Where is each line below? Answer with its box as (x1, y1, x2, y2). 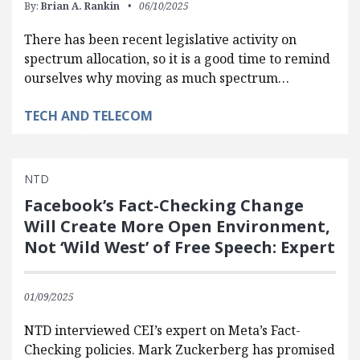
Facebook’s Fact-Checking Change (24, 194, 304, 216)
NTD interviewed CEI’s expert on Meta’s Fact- (24, 321, 301, 339)
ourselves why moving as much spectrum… (24, 68, 289, 87)
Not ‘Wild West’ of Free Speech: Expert (24, 235, 335, 258)
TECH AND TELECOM (24, 106, 153, 125)
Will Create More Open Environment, (24, 215, 330, 237)
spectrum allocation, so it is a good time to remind (24, 49, 330, 67)
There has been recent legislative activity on (24, 30, 297, 48)
